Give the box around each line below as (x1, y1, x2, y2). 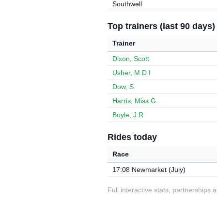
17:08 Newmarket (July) (112, 166, 186, 173)
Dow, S (112, 83, 134, 91)
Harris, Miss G (112, 97, 156, 105)
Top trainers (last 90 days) (108, 21, 215, 31)
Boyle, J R (112, 111, 143, 119)
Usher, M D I (112, 69, 151, 77)
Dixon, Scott (112, 55, 149, 62)
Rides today (108, 132, 157, 142)
